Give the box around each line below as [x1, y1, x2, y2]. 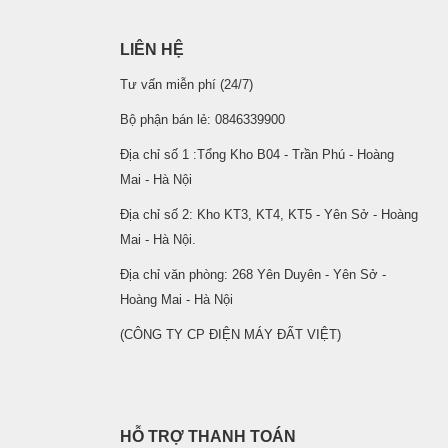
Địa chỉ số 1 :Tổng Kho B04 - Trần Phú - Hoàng [119, 148, 394, 162]
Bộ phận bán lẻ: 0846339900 [119, 113, 285, 127]
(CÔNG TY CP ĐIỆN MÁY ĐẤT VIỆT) [119, 328, 341, 342]
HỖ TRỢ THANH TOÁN [119, 428, 296, 445]
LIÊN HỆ [119, 41, 184, 58]
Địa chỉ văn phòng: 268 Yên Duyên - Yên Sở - [119, 268, 386, 282]
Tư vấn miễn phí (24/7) [119, 78, 253, 92]
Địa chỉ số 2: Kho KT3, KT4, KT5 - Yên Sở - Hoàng [119, 208, 418, 222]
